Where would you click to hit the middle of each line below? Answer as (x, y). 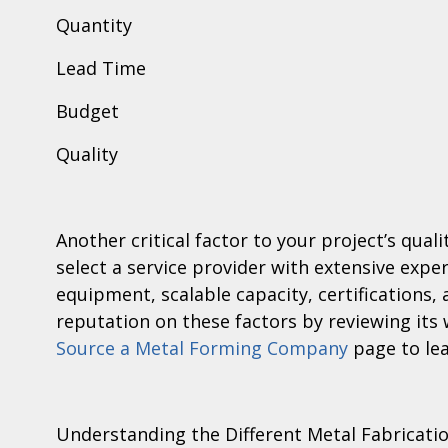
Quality (87, 154)
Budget (87, 111)
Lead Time (101, 68)
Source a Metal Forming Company (202, 348)
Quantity (94, 25)
